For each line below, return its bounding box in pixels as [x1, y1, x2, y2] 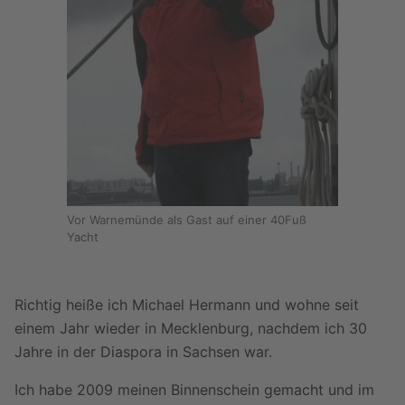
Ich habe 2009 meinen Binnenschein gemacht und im [14, 380, 374, 399]
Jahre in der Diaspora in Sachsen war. [14, 342, 272, 361]
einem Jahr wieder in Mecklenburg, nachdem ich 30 [14, 318, 367, 337]
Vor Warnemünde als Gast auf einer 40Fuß [67, 212, 306, 228]
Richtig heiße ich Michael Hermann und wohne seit [14, 295, 359, 314]
